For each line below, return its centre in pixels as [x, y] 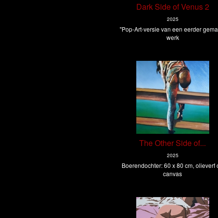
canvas [173, 174]
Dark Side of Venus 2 [173, 7]
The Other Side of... [173, 143]
